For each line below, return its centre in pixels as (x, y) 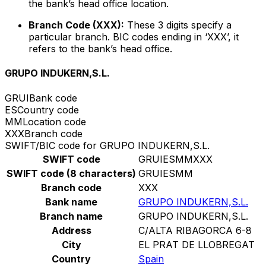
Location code (54, 121)
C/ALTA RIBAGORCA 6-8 (195, 230)
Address (71, 230)
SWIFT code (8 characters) (71, 173)
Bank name (71, 202)
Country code (48, 110)
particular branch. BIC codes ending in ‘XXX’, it (134, 37)
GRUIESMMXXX (175, 159)
